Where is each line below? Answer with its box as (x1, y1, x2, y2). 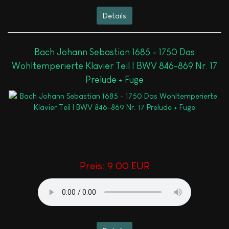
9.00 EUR (107, 160, 150, 172)
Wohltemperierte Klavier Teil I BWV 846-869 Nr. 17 (12, 61, 217, 72)
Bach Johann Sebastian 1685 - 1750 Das (34, 47, 195, 58)
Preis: (79, 160, 107, 172)
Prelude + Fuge (85, 75, 144, 85)
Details (103, 11, 126, 20)
